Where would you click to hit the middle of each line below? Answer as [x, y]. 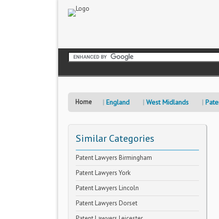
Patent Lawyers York [103, 173]
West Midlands [167, 102]
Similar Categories [115, 138]
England [118, 102]
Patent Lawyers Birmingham [114, 158]
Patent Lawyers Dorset [107, 203]
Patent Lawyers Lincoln [107, 188]
